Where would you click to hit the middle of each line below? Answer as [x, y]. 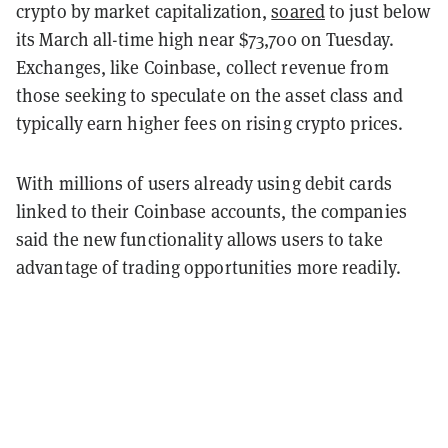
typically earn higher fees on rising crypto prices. [210, 123]
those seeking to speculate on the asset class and [209, 95]
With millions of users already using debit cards [204, 183]
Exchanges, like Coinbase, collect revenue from [202, 67]
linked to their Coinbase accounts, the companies [211, 211]
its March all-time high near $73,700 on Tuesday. [205, 39]
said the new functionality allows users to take [199, 239]
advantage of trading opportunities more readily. [208, 267]
